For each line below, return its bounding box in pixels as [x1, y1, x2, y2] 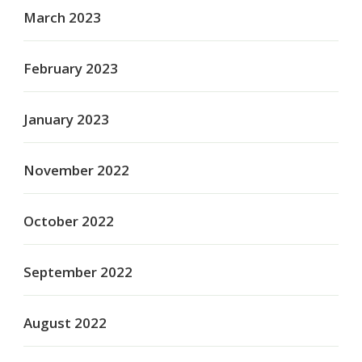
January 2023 [23, 110, 109, 129]
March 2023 [23, 8, 101, 27]
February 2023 [23, 59, 118, 78]
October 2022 [23, 212, 114, 231]
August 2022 [23, 314, 107, 333]
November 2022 [23, 161, 129, 180]
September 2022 [23, 263, 133, 282]
